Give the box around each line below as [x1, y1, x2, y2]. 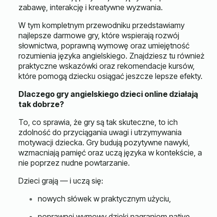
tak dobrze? [18, 99, 64, 109]
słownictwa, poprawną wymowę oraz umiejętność [18, 41, 189, 50]
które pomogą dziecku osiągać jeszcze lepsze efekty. [18, 71, 202, 81]
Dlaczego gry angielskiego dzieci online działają [18, 89, 198, 99]
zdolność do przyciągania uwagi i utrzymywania [18, 127, 182, 137]
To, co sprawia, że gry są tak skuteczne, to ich [18, 117, 178, 127]
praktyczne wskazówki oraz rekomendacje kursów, [18, 61, 195, 71]
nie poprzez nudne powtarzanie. [18, 158, 130, 168]
